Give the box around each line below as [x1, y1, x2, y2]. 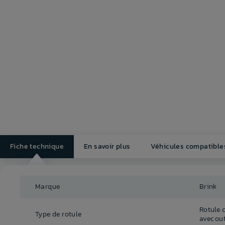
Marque [35, 181, 60, 192]
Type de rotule [35, 209, 82, 220]
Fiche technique [10, 141, 64, 152]
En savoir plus [84, 141, 131, 152]
